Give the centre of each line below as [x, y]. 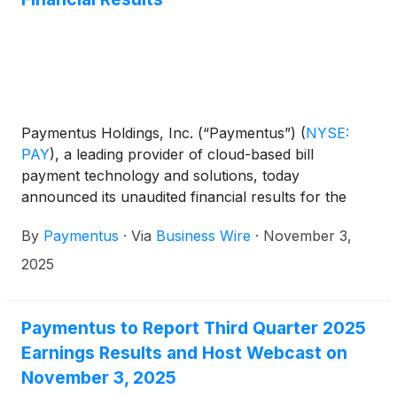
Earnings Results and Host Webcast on [184, 352]
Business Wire [203, 235]
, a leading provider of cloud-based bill [184, 154]
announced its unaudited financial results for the [184, 196]
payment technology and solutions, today [160, 175]
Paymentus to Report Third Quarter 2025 [194, 327]
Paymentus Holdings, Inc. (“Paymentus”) [161, 132]
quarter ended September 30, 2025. [141, 218]
